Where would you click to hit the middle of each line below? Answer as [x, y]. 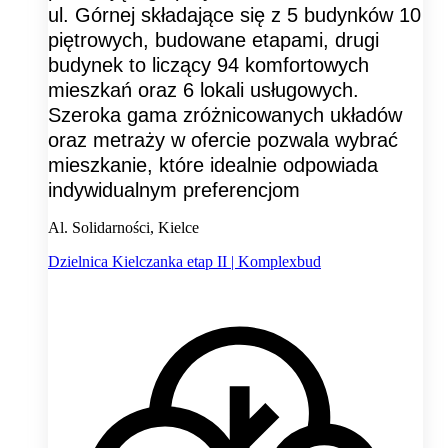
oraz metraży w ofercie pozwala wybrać [223, 139]
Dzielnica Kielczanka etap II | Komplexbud [184, 261]
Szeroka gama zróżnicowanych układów [225, 114]
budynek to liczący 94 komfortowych [208, 64]
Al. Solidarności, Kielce [123, 227]
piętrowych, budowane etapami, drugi [213, 39]
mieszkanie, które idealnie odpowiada [213, 164]
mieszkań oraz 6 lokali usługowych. [203, 89]
